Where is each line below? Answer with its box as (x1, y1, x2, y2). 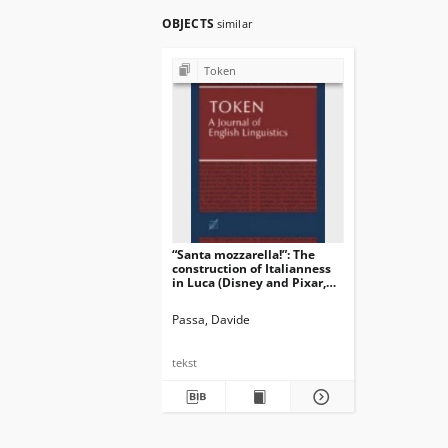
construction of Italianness (172, 260, 331, 277)
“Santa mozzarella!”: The (172, 246, 315, 263)
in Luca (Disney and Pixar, (172, 274, 326, 291)
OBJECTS (162, 15, 217, 32)
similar (216, 16, 253, 31)
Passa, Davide (172, 311, 250, 328)
